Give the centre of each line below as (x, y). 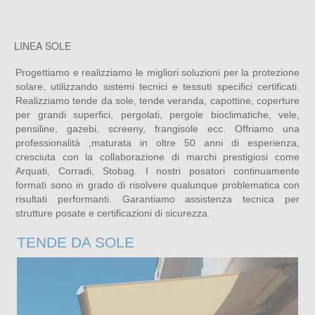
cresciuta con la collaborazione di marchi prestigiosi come (157, 157)
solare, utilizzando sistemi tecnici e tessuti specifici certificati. (157, 87)
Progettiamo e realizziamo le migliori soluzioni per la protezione (157, 73)
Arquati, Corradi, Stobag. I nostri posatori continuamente (157, 171)
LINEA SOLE (43, 46)
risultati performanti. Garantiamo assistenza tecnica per (157, 199)
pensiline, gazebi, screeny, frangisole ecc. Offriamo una (157, 129)
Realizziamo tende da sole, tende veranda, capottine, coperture (157, 101)
